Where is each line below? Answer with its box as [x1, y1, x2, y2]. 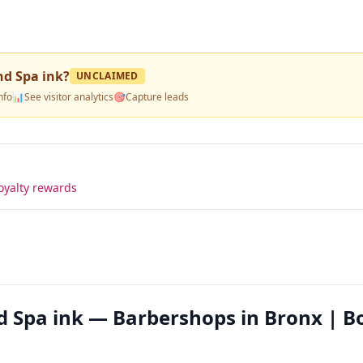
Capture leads [126, 90, 189, 104]
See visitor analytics [24, 90, 113, 104]
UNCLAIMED [76, 69, 139, 83]
